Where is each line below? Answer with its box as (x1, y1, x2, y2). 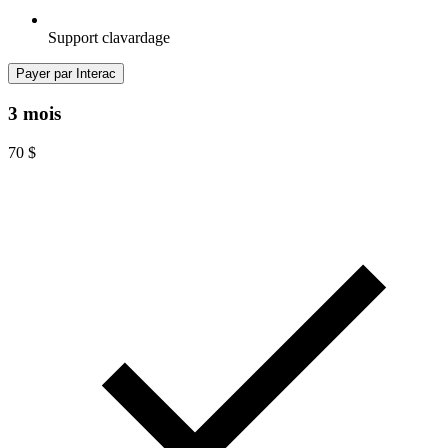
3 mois (8, 103, 61, 125)
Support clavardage (48, 29, 170, 47)
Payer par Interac (16, 66, 116, 82)
